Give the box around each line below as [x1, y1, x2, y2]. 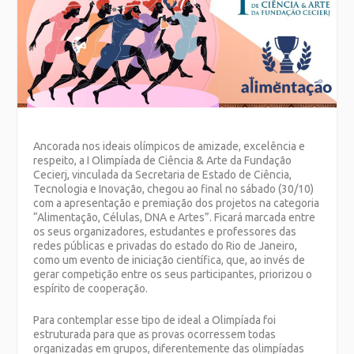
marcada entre [243, 210, 316, 224]
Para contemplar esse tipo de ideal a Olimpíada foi [33, 313, 277, 326]
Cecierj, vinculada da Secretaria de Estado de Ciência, [33, 168, 292, 181]
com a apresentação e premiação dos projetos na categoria [33, 196, 320, 209]
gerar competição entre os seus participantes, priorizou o [33, 267, 313, 281]
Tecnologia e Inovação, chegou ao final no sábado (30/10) [33, 182, 314, 195]
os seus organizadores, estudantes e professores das [33, 224, 297, 238]
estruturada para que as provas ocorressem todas [33, 327, 277, 341]
